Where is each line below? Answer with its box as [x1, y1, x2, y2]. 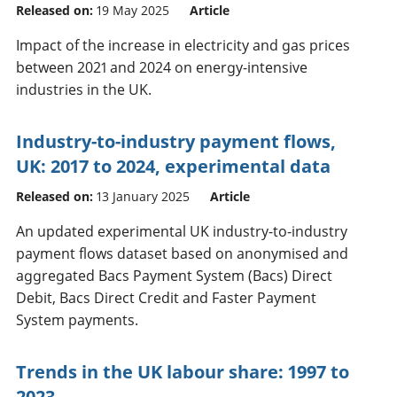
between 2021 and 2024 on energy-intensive [16, 57, 307, 77]
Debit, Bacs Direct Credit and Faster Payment [16, 287, 316, 307]
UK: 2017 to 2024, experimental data [16, 153, 331, 178]
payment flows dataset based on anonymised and [16, 243, 348, 263]
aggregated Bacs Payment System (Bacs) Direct [16, 265, 332, 285]
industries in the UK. [16, 79, 152, 99]
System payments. [16, 309, 138, 330]
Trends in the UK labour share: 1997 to [16, 359, 349, 384]
